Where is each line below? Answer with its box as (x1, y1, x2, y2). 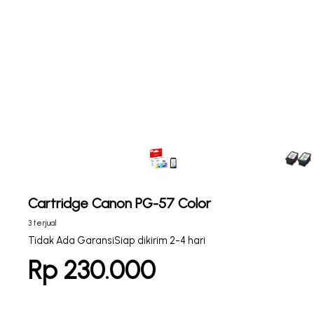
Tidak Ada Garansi (28, 234, 114, 247)
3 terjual (28, 219, 57, 228)
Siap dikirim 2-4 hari (114, 234, 205, 247)
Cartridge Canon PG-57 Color (28, 195, 211, 212)
